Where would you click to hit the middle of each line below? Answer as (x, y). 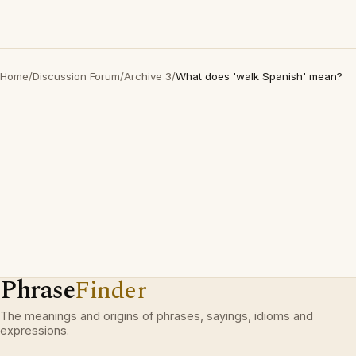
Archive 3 (148, 76)
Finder (111, 290)
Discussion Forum (76, 76)
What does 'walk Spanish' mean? (259, 76)
